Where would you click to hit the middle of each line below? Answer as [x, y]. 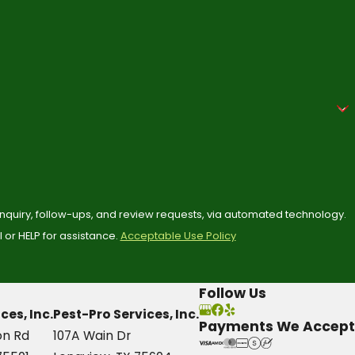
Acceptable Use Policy [178, 236]
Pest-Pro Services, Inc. [126, 315]
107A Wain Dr [92, 336]
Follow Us [233, 294]
